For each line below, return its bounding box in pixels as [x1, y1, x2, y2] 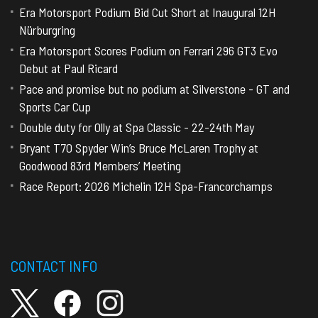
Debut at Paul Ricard [19, 60, 118, 76]
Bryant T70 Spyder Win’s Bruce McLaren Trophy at [19, 139, 258, 155]
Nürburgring [19, 21, 75, 38]
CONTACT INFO [11, 256, 97, 275]
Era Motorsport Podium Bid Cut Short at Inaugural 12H [19, 4, 276, 20]
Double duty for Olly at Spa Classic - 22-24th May [19, 119, 254, 135]
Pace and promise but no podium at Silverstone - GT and [19, 80, 290, 97]
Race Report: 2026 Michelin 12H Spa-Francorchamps [19, 177, 273, 194]
